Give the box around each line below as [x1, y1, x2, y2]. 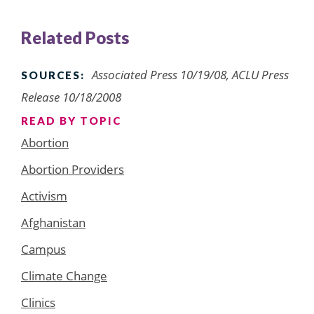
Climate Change [21, 267, 107, 284]
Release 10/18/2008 [21, 88, 121, 105]
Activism [21, 187, 67, 204]
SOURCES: [21, 68, 85, 81]
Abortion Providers [21, 161, 124, 177]
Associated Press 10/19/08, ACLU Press [92, 66, 289, 83]
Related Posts [21, 27, 129, 48]
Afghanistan [21, 214, 86, 231]
